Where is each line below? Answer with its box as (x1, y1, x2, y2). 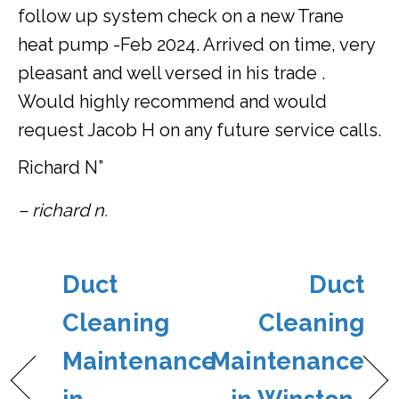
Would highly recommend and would (18, 91, 327, 113)
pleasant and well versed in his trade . (18, 62, 325, 85)
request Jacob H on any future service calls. (18, 119, 381, 142)
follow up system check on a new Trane (18, 5, 344, 28)
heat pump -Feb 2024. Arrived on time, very (18, 34, 375, 56)
